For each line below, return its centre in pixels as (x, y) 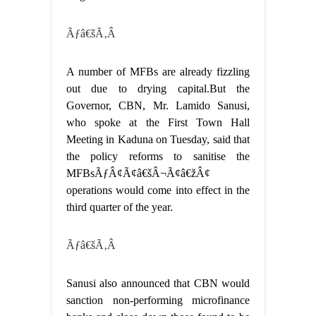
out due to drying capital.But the (158, 89)
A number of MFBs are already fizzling (158, 72)
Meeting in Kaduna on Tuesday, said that (158, 140)
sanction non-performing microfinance (158, 300)
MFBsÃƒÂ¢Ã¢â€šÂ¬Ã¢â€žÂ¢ (138, 174)
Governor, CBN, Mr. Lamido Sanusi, (158, 106)
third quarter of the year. (120, 207)
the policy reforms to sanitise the (158, 157)
